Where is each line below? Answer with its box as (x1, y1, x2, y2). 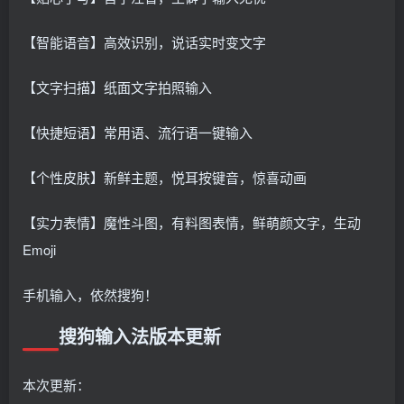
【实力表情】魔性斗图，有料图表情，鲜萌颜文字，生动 (23, 212, 361, 232)
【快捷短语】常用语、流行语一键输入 (23, 122, 252, 142)
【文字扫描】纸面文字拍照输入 (23, 77, 212, 96)
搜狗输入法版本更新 (23, 322, 221, 349)
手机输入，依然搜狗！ (23, 284, 158, 304)
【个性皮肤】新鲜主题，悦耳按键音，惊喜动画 (23, 167, 307, 187)
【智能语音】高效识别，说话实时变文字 (23, 32, 266, 51)
